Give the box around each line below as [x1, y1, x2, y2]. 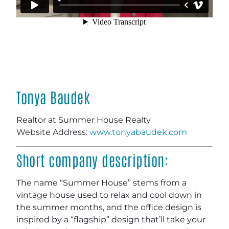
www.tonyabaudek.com [89, 127, 187, 137]
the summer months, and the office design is [16, 202, 201, 212]
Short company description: [16, 150, 168, 169]
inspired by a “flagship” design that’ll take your [16, 214, 205, 224]
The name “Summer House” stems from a [16, 177, 187, 188]
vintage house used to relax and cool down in [16, 190, 202, 200]
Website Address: [16, 127, 89, 137]
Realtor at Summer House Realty [16, 114, 151, 125]
